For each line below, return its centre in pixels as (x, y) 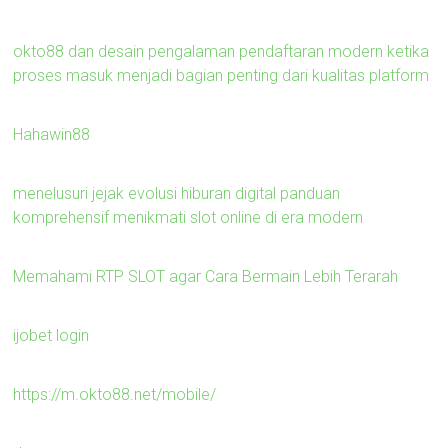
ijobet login (51, 335)
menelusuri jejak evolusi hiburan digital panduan (177, 193)
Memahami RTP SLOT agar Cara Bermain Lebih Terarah (206, 276)
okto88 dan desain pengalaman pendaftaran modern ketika (221, 51)
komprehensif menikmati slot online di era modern (188, 217)
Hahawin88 (52, 134)
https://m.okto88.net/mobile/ (115, 394)
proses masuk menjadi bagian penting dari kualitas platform (221, 75)
